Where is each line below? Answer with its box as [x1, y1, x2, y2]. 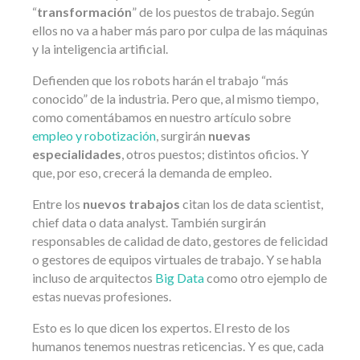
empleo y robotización [32, 128, 156, 144]
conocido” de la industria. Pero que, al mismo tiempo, [32, 91, 318, 107]
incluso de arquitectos [32, 270, 155, 286]
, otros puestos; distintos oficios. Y [121, 146, 309, 162]
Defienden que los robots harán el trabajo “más [32, 72, 288, 88]
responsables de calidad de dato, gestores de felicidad [32, 233, 328, 249]
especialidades [32, 146, 121, 162]
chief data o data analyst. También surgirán [32, 215, 266, 231]
